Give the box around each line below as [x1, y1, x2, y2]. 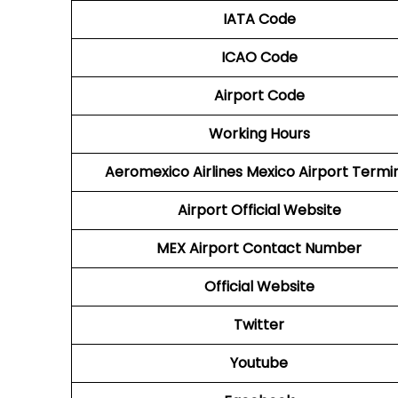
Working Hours [208, 123, 310, 144]
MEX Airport [156, 238, 239, 259]
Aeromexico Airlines [104, 162, 243, 182]
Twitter [234, 314, 284, 335]
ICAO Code [220, 47, 298, 68]
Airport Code [213, 85, 305, 106]
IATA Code [222, 9, 296, 29]
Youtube [230, 353, 288, 373]
